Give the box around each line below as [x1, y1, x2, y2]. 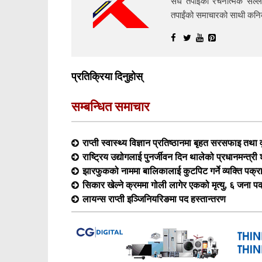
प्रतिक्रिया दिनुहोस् [71, 70, 143, 83]
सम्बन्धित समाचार [71, 99, 150, 115]
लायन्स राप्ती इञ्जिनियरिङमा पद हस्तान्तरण [82, 194, 226, 204]
